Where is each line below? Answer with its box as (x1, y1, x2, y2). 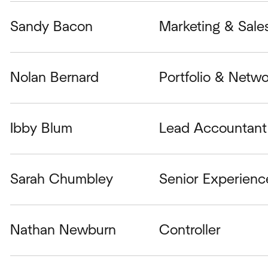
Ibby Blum (10, 121, 72, 136)
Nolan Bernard (10, 70, 99, 85)
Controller (159, 223, 221, 237)
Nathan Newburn (10, 223, 116, 237)
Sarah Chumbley (10, 172, 113, 187)
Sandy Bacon (10, 19, 93, 34)
